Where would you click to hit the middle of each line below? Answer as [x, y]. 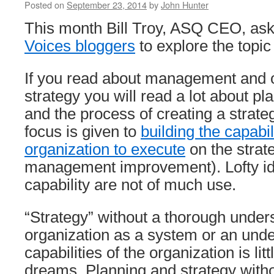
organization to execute [105, 149]
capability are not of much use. [130, 185]
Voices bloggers [80, 46]
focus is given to [83, 131]
